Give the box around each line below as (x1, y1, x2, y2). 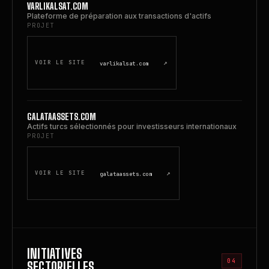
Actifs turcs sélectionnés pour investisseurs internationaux (27, 122, 237, 131)
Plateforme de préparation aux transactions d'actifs (27, 11, 211, 20)
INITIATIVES (27, 246, 83, 262)
